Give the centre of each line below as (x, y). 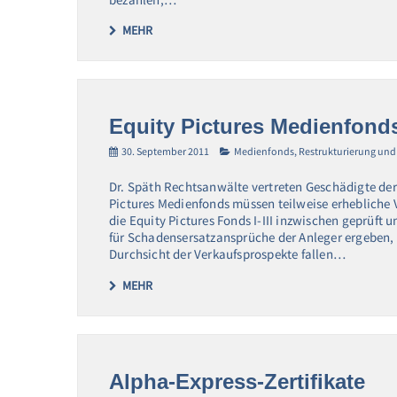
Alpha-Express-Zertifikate (237, 381)
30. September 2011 (165, 152)
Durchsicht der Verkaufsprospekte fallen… (227, 254)
